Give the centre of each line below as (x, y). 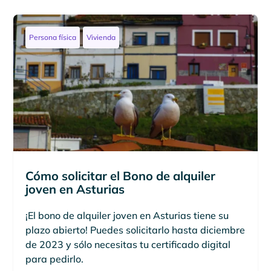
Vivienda (101, 37)
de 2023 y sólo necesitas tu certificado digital (128, 245)
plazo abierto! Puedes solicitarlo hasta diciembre (135, 230)
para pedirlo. (55, 259)
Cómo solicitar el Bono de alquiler (121, 176)
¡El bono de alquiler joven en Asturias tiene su (127, 216)
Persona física (53, 37)
